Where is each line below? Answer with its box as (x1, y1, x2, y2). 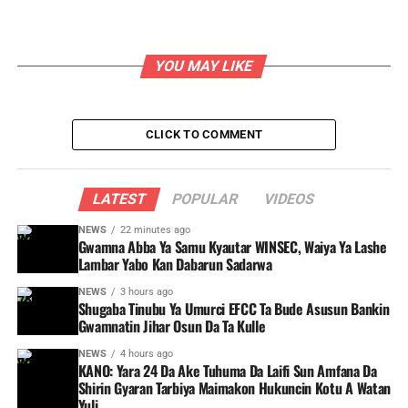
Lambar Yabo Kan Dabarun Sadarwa (77, 253, 272, 275)
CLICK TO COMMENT (145, 127, 263, 141)
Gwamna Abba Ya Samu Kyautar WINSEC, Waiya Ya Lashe (77, 236, 387, 258)
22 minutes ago (119, 224, 190, 236)
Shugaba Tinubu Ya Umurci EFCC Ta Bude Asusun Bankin (77, 298, 390, 320)
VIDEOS (262, 190, 318, 208)
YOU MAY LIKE (153, 57, 256, 75)
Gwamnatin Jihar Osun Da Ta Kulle (77, 315, 270, 337)
